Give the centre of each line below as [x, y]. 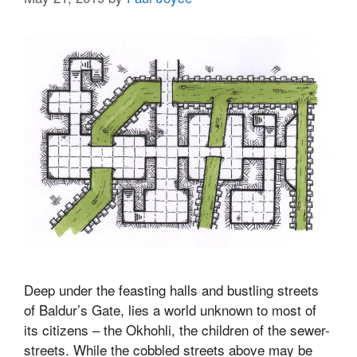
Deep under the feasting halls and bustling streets [171, 289]
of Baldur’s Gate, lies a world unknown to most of [170, 309]
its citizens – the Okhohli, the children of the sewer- [177, 329]
